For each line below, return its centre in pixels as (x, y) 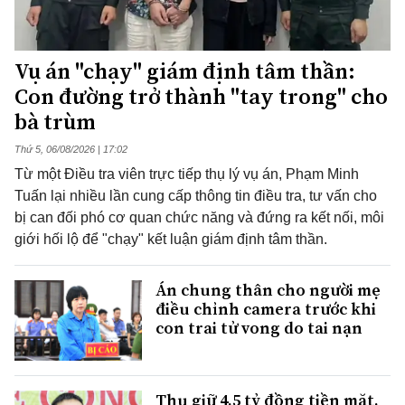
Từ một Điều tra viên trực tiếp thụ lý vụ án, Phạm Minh (187, 174)
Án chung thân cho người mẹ (268, 290)
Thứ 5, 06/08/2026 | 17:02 (71, 150)
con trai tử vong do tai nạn (259, 328)
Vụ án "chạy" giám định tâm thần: (185, 71)
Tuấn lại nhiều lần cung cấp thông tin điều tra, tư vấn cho (196, 196)
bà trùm (55, 122)
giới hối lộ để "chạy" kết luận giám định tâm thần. (171, 240)
